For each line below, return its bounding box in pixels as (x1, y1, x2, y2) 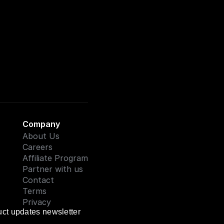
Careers (22, 142, 52, 152)
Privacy (22, 197, 51, 207)
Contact (22, 175, 54, 185)
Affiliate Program (22, 153, 88, 163)
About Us (22, 131, 59, 141)
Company (22, 119, 60, 129)
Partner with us (22, 164, 83, 174)
